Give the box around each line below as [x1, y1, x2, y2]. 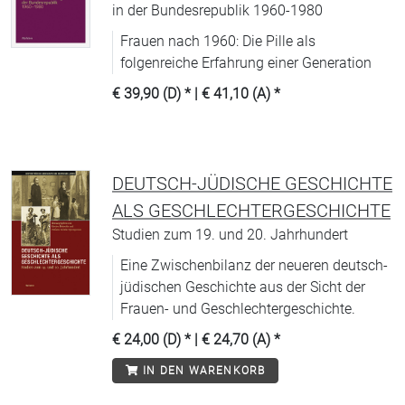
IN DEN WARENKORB [139, 364, 266, 377]
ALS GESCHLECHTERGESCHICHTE [112, 200, 391, 221]
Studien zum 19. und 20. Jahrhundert [112, 226, 348, 243]
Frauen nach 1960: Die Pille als [120, 33, 316, 50]
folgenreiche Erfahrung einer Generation [120, 54, 372, 71]
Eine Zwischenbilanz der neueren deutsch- [120, 257, 388, 274]
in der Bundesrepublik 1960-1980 [112, 2, 323, 19]
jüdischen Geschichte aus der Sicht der [120, 278, 365, 296]
